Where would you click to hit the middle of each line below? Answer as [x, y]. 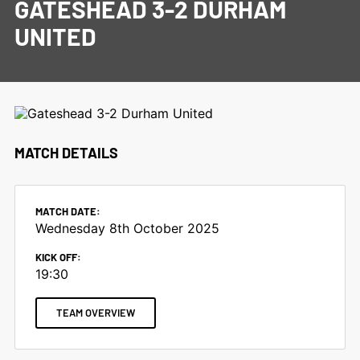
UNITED [55, 36]
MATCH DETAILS [66, 153]
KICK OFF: [58, 257]
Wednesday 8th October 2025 [127, 228]
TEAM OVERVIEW [95, 313]
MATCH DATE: [67, 211]
